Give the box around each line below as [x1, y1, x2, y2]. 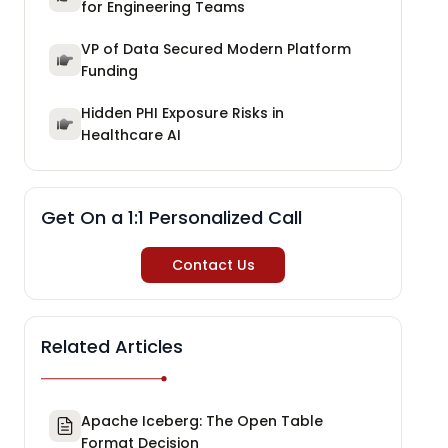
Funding [81, 61, 138, 82]
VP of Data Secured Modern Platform [81, 39, 351, 60]
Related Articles [41, 334, 183, 360]
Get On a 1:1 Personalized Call [41, 205, 302, 231]
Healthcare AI [81, 125, 181, 146]
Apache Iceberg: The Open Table [81, 411, 323, 432]
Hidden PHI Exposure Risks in [81, 103, 284, 124]
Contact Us [171, 255, 255, 276]
